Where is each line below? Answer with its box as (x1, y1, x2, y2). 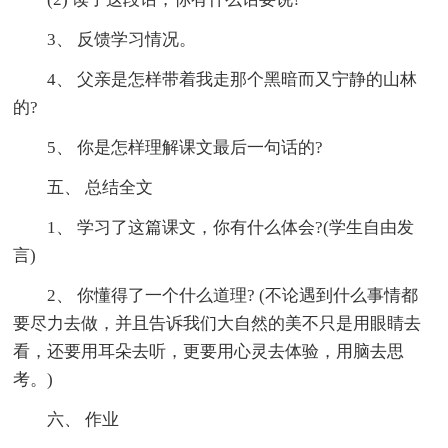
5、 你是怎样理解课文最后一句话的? (13, 137, 324, 157)
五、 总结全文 (13, 177, 154, 197)
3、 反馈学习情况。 (13, 29, 197, 49)
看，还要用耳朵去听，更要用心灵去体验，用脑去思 (13, 341, 405, 361)
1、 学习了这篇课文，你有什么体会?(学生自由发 (13, 217, 415, 237)
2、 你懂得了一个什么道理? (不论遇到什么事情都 (13, 285, 419, 305)
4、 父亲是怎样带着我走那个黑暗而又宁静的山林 (13, 69, 418, 89)
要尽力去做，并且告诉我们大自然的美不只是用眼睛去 (13, 313, 422, 333)
